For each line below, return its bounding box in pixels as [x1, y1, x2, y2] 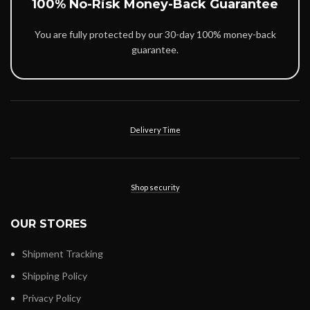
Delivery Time [129, 125, 181, 135]
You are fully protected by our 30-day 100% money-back [34, 28, 276, 41]
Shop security [130, 183, 180, 192]
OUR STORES [10, 217, 87, 231]
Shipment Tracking [22, 248, 103, 260]
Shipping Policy [22, 270, 87, 282]
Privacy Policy [22, 292, 81, 304]
